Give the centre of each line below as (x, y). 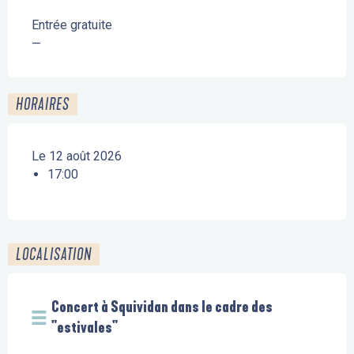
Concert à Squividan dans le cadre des (162, 307)
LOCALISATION (54, 254)
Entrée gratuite (72, 24)
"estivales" (85, 327)
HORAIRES (43, 104)
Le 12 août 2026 (77, 156)
